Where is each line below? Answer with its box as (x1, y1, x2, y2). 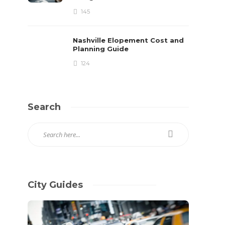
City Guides (28, 179, 83, 190)
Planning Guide (73, 45, 131, 53)
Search (28, 101, 61, 113)
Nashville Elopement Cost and (73, 36, 184, 44)
